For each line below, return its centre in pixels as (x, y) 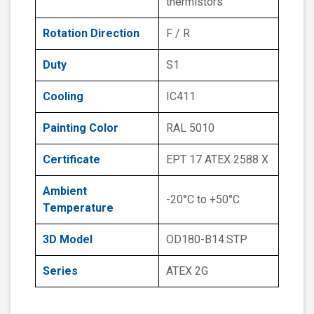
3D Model (68, 240)
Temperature (78, 208)
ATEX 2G (187, 271)
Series (60, 271)
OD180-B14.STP (207, 240)
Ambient (65, 191)
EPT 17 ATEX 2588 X (217, 160)
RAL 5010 (190, 128)
